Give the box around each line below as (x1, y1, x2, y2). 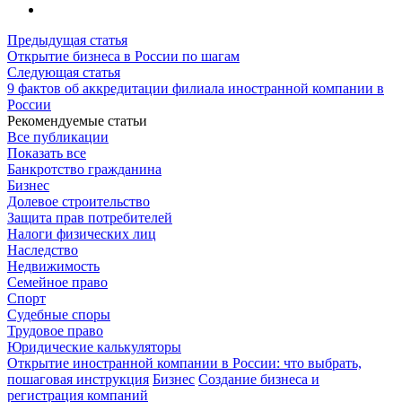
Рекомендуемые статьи (7, 113, 147, 129)
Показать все (7, 145, 86, 162)
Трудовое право (7, 323, 103, 339)
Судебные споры (7, 307, 110, 323)
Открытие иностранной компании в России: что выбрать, (7, 355, 362, 371)
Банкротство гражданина (7, 162, 162, 178)
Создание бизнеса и (198, 371, 319, 388)
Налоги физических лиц (7, 226, 156, 242)
